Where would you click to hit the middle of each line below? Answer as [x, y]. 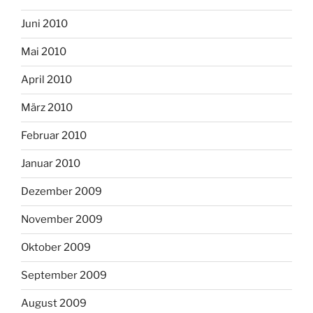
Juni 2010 [44, 24]
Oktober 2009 [56, 248]
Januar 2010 [51, 164]
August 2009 [54, 304]
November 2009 [62, 220]
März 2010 [47, 108]
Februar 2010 [54, 136]
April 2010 [46, 80]
